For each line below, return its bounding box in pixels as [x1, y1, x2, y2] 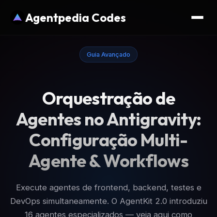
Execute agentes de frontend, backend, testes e [15, 183, 201, 193]
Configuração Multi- [29, 129, 188, 151]
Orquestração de [42, 87, 175, 109]
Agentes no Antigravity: [15, 108, 201, 130]
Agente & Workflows [28, 150, 189, 172]
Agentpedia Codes [25, 10, 126, 25]
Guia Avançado [87, 50, 130, 58]
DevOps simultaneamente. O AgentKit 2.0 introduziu [10, 196, 207, 206]
